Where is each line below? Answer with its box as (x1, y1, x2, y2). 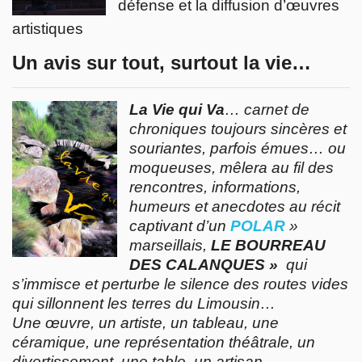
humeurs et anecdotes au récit (129, 198, 340, 216)
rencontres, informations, (129, 179, 301, 196)
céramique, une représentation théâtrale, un (12, 334, 315, 351)
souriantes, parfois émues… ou (129, 140, 346, 158)
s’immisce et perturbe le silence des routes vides (12, 276, 348, 293)
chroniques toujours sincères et (129, 120, 347, 138)
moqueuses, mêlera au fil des (129, 159, 334, 177)
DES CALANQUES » (129, 256, 282, 274)
